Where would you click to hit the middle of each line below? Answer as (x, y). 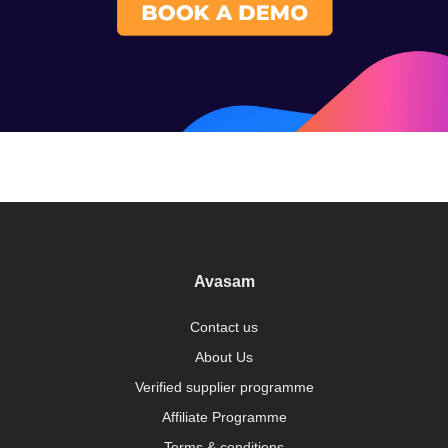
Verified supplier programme (224, 387)
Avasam (224, 282)
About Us (224, 357)
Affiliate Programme (224, 417)
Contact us (224, 327)
